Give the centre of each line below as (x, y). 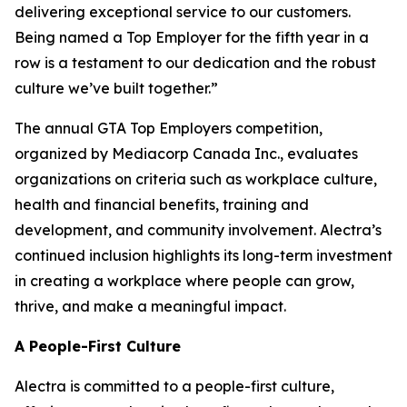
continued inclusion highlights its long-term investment (203, 255)
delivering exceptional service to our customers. (183, 12)
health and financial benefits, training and (162, 204)
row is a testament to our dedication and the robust (195, 63)
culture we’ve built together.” (116, 88)
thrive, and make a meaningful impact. (150, 306)
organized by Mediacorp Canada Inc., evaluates (186, 154)
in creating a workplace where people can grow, (184, 281)
